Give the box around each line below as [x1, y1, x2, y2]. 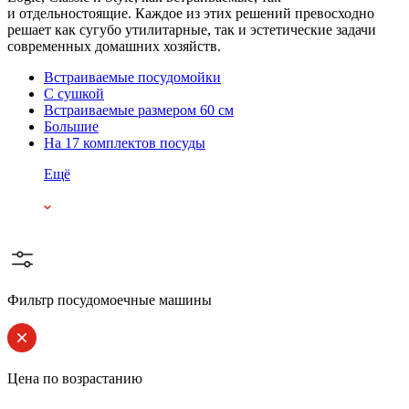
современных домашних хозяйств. [7, 37, 221, 54]
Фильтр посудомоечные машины [7, 291, 212, 308]
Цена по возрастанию [7, 370, 142, 386]
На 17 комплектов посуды [44, 134, 205, 151]
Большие [44, 118, 99, 134]
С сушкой [44, 85, 104, 101]
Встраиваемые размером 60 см [44, 101, 234, 118]
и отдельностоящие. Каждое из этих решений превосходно [7, 5, 374, 21]
